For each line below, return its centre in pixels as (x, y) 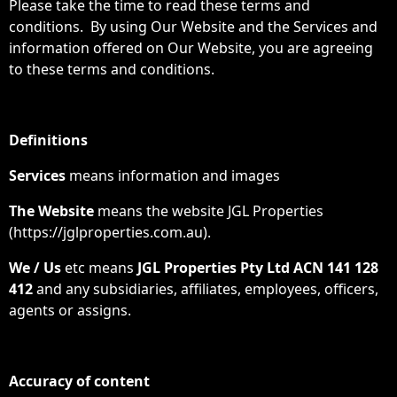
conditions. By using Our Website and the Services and (193, 27)
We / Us (35, 268)
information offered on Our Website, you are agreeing (191, 48)
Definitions (48, 140)
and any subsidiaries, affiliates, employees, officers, (206, 289)
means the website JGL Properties (210, 211)
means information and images (173, 175)
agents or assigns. (70, 310)
